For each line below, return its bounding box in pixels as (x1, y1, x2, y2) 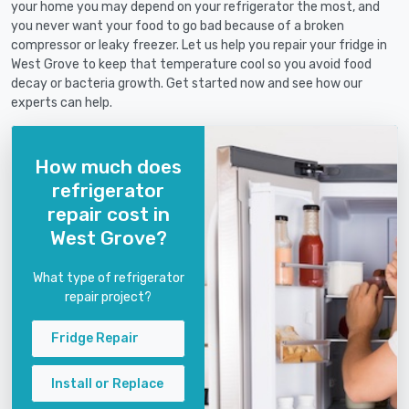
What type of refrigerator (32, 269, 184, 286)
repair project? (65, 288, 152, 305)
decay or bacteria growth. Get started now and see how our (11, 76, 362, 92)
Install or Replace (51, 375, 163, 392)
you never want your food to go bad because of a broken (11, 18, 344, 35)
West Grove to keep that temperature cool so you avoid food (11, 57, 372, 73)
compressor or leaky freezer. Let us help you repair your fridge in (11, 37, 387, 54)
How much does (35, 154, 182, 178)
